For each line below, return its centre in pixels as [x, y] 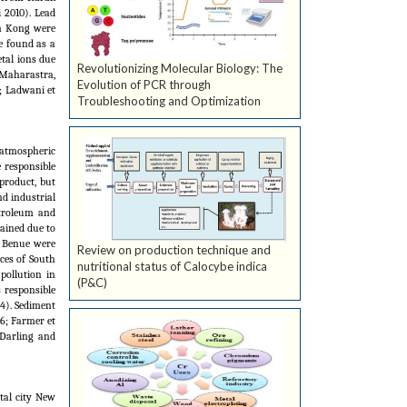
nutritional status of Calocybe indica [172, 267]
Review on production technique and [174, 250]
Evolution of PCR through [144, 85]
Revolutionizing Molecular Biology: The [180, 69]
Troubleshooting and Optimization [169, 101]
